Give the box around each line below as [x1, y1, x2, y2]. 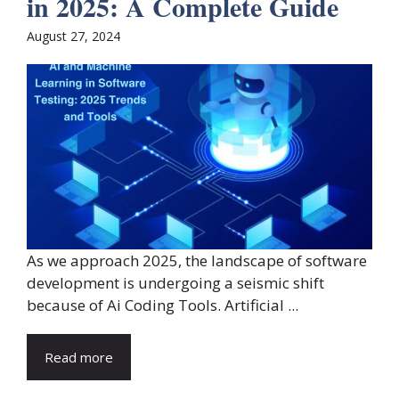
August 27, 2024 [27, 28, 120, 45]
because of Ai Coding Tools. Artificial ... [27, 294, 298, 315]
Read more [45, 347, 113, 366]
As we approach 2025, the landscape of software [27, 249, 367, 271]
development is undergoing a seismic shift [27, 272, 324, 293]
